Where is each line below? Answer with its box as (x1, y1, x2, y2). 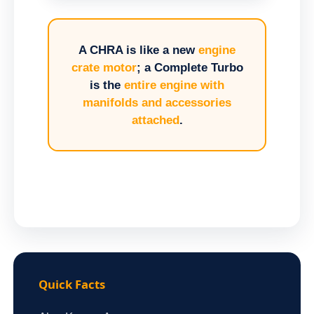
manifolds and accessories (83, 95, 231, 109)
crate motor (71, 60, 137, 74)
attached (131, 113, 179, 127)
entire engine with (124, 78, 224, 92)
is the (90, 78, 124, 92)
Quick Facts (38, 276, 105, 293)
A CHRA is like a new (78, 43, 198, 57)
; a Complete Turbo (136, 60, 243, 74)
